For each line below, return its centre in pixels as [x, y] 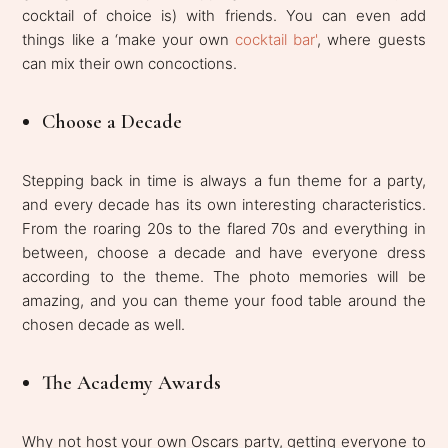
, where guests [371, 40]
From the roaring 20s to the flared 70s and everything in [224, 229]
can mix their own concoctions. [130, 64]
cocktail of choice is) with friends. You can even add [224, 16]
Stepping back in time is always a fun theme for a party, [224, 181]
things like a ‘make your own [129, 40]
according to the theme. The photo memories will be [224, 277]
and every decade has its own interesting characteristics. [224, 205]
